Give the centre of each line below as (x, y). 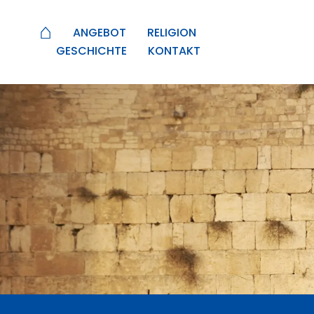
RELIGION (172, 33)
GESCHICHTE (91, 51)
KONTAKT (174, 51)
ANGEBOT (100, 33)
